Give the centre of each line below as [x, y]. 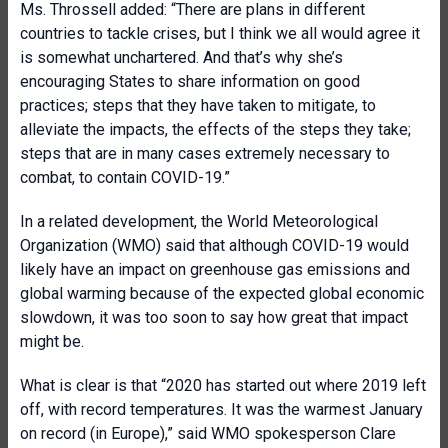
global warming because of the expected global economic [222, 293]
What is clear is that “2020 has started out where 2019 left [223, 385]
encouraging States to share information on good [190, 81]
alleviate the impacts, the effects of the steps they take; [215, 129]
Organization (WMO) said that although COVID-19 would [214, 245]
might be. [52, 341]
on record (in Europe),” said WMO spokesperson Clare [208, 433]
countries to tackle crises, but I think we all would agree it [220, 33]
